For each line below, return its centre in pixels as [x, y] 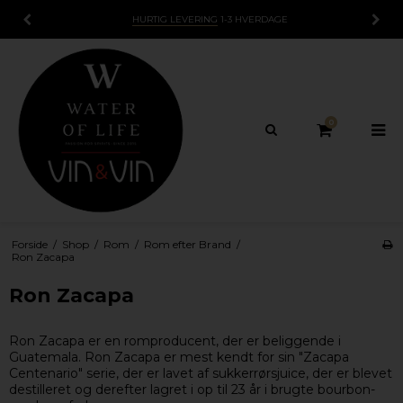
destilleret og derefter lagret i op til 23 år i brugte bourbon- [192, 390]
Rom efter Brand [187, 244]
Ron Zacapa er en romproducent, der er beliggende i [175, 341]
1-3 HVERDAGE [252, 19]
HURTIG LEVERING [175, 19]
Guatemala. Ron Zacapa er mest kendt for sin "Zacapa [179, 358]
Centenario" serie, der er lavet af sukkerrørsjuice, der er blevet [201, 374]
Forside [29, 244]
